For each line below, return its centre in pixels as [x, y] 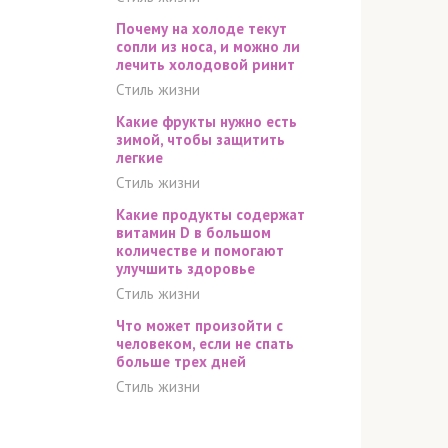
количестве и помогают [200, 250]
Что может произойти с [199, 325]
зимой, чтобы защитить [200, 139]
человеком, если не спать [205, 343]
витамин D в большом [193, 232]
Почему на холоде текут [201, 28]
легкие [139, 157]
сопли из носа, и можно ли [208, 46]
